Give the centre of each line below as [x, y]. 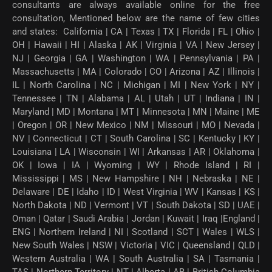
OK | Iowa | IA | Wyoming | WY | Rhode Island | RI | [136, 165]
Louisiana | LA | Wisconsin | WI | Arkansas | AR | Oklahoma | [136, 151]
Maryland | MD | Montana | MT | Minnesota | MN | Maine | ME [136, 111]
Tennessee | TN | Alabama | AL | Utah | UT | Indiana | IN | [136, 98]
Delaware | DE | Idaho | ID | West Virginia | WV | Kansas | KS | [136, 192]
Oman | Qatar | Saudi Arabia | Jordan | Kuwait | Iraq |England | [136, 218]
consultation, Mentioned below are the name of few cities [136, 18]
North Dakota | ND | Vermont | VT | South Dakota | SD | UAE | [136, 205]
